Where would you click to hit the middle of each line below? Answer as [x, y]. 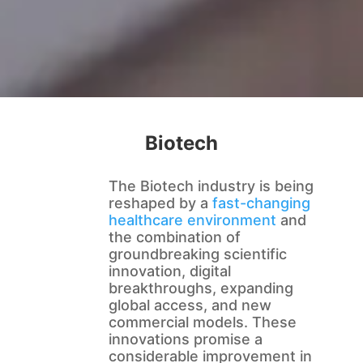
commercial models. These [202, 322]
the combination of [174, 237]
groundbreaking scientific [197, 254]
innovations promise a [185, 340]
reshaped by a [160, 203]
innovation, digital [169, 271]
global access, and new [190, 305]
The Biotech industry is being [211, 186]
